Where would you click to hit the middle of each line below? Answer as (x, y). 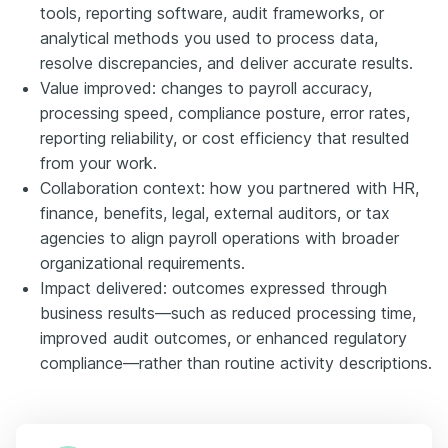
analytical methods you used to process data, (209, 37)
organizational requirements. (142, 262)
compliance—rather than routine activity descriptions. (236, 362)
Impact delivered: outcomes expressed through (213, 287)
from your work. (98, 162)
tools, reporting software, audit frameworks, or (212, 12)
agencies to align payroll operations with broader (219, 237)
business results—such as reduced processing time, (228, 312)
